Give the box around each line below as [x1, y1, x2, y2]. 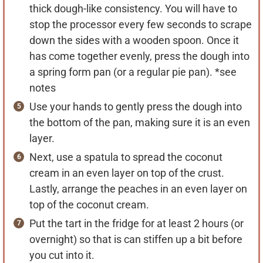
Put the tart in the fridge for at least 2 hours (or [29, 217, 244, 230]
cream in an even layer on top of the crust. [29, 167, 224, 180]
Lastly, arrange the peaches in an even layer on [29, 183, 247, 195]
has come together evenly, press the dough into [29, 50, 249, 63]
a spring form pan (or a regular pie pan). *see [29, 66, 237, 79]
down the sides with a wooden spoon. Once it [29, 34, 239, 47]
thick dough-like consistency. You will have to [29, 2, 237, 15]
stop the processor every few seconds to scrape [29, 18, 252, 31]
